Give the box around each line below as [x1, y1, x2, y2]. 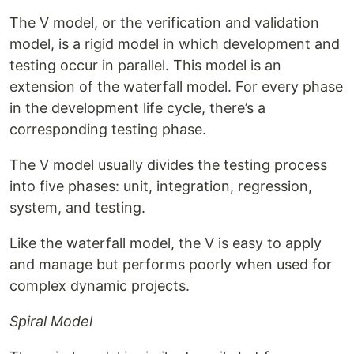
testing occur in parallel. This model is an [9, 56, 281, 73]
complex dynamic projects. [9, 277, 190, 294]
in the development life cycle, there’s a [9, 99, 265, 116]
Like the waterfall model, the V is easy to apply [9, 234, 322, 251]
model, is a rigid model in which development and [9, 35, 340, 52]
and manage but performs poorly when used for [9, 255, 332, 273]
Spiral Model [9, 312, 92, 330]
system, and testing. [9, 198, 145, 216]
